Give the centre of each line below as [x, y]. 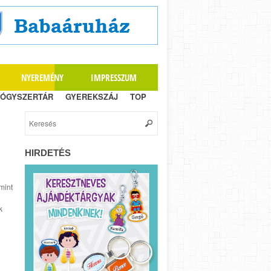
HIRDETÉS [48, 152]
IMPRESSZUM [114, 77]
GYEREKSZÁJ [92, 96]
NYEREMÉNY [42, 77]
